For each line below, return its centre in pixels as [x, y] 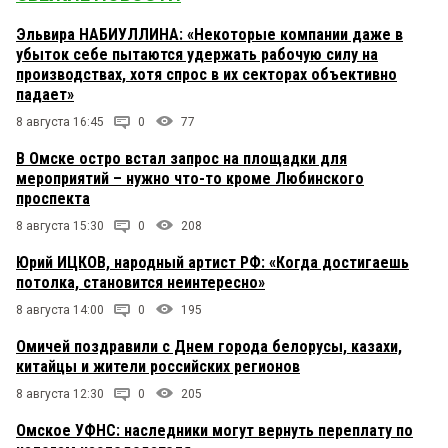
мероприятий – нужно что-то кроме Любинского [190, 178]
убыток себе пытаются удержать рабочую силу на [197, 54]
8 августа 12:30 [60, 393]
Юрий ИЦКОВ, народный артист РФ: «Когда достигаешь [212, 262]
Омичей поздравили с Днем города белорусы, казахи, [209, 346]
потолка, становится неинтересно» [140, 282]
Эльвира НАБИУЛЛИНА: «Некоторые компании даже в [209, 34]
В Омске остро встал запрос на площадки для [181, 158]
